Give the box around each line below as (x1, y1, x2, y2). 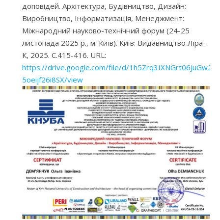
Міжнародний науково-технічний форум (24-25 (22, 25, 190, 35)
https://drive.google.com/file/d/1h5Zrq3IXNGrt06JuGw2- (22, 62, 215, 72)
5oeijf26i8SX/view (22, 74, 83, 84)
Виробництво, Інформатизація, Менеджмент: (22, 13, 184, 23)
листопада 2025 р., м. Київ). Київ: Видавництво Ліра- (22, 37, 206, 48)
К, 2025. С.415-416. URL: (22, 50, 106, 60)
